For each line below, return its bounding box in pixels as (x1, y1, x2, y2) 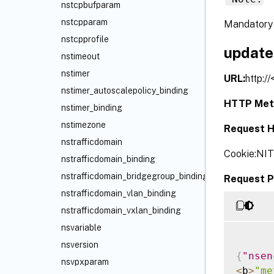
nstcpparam (61, 17, 108, 27)
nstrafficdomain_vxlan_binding (61, 206, 181, 215)
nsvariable (61, 223, 102, 232)
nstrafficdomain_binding (61, 154, 155, 164)
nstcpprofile (61, 34, 109, 44)
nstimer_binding (61, 103, 122, 113)
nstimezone (61, 120, 106, 130)
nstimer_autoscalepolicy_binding (61, 86, 188, 95)
